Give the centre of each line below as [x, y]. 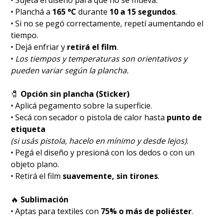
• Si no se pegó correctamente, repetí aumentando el [107, 24]
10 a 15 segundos [143, 12]
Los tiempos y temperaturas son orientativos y [101, 59]
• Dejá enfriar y [39, 47]
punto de [185, 118]
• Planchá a [32, 12]
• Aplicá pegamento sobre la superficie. [82, 106]
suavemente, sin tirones [110, 176]
